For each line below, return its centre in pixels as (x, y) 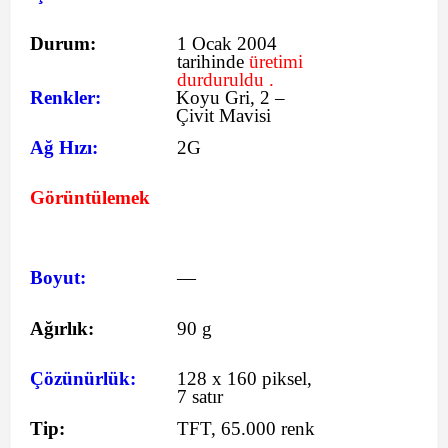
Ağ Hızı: (64, 147)
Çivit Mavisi (223, 115)
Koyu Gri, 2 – (230, 97)
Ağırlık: (62, 328)
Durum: (63, 43)
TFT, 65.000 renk (246, 428)
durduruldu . (225, 79)
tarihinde (213, 61)
